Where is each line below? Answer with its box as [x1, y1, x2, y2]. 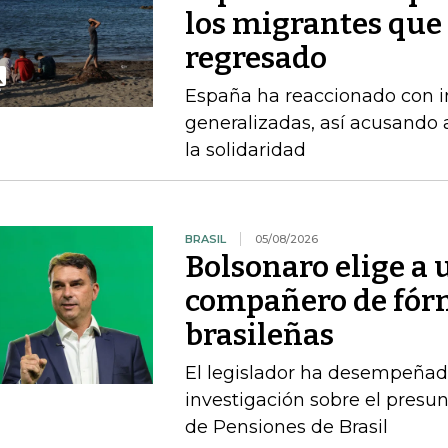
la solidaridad [184, 139, 306, 162]
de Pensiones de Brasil [184, 416, 388, 439]
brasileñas [184, 317, 334, 354]
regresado [184, 40, 327, 77]
